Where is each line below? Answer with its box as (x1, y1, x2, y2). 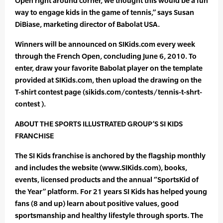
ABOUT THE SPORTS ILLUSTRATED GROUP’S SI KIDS (15, 119, 183, 128)
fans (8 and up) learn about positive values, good (15, 199, 179, 208)
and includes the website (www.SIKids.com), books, (15, 163, 187, 172)
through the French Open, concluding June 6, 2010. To (15, 52, 197, 61)
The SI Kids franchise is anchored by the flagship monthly (15, 151, 206, 160)
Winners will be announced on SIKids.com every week (15, 40, 195, 49)
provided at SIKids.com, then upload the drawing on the (15, 76, 202, 85)
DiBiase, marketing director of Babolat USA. (15, 20, 160, 29)
